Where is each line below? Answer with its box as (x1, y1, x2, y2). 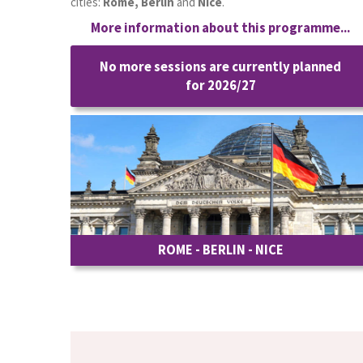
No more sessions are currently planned (100, 58, 341, 75)
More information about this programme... (91, 19, 350, 36)
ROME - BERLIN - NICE (157, 241, 284, 258)
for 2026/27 (185, 77, 256, 94)
